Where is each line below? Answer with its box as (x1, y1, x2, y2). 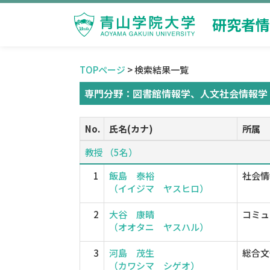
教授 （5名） (85, 146, 137, 159)
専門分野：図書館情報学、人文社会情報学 (84, 86, 268, 101)
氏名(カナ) (109, 122, 153, 135)
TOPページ (80, 63, 125, 76)
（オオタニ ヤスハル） (109, 221, 209, 233)
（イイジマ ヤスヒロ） (109, 182, 209, 195)
